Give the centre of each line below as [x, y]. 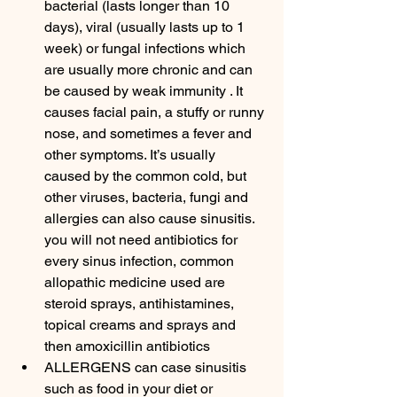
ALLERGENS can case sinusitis [147, 367]
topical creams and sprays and [142, 325]
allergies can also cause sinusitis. [151, 218]
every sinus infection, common [141, 261]
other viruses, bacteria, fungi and [148, 197]
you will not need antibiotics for [143, 240]
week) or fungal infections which [147, 48]
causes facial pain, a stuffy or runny [156, 112]
